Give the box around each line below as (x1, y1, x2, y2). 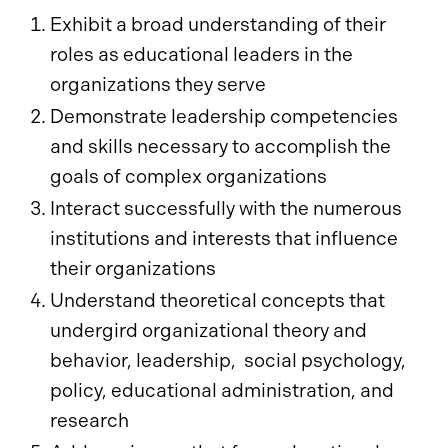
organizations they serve (50, 73, 266, 96)
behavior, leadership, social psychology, (50, 349, 406, 372)
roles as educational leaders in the (50, 43, 353, 66)
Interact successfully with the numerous (50, 197, 402, 220)
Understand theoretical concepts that (50, 289, 385, 312)
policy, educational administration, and (50, 379, 394, 402)
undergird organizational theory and (50, 319, 367, 342)
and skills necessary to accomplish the (50, 135, 391, 158)
